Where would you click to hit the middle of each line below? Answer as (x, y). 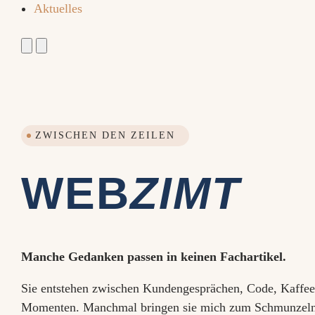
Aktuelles (58, 8)
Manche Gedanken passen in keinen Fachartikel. (154, 257)
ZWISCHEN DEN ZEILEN (105, 135)
